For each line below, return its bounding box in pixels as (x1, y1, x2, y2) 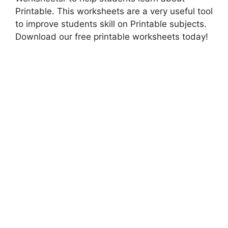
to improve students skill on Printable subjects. (15, 18, 207, 29)
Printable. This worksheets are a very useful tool (15, 6, 213, 16)
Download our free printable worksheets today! (15, 31, 208, 42)
